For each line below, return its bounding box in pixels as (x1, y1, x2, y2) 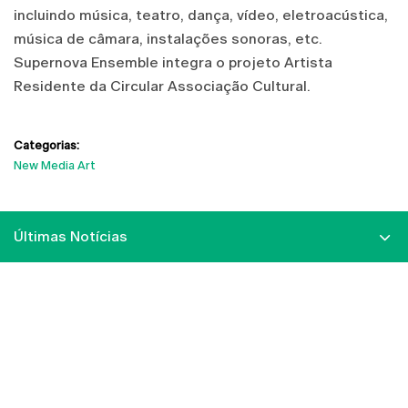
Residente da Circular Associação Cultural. (14, 76, 311, 95)
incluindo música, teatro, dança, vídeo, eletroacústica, (14, 5, 388, 24)
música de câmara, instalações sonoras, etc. (14, 29, 322, 47)
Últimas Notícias (14, 227, 127, 245)
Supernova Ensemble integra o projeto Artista (14, 53, 332, 71)
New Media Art (14, 158, 96, 172)
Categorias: (14, 138, 79, 152)
